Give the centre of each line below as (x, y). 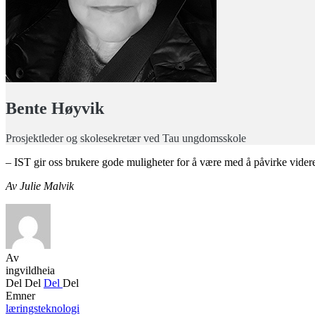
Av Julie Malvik (40, 186)
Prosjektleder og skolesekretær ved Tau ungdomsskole (126, 138)
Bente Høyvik (55, 109)
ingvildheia (30, 270)
